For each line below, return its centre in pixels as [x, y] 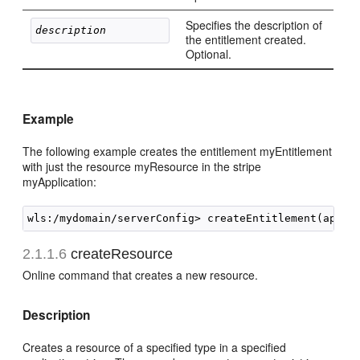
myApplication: [60, 182]
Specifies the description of [254, 25]
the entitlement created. [246, 39]
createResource [120, 254]
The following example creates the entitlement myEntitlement [178, 151]
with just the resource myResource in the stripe [142, 166]
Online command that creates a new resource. [141, 275]
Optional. [209, 54]
